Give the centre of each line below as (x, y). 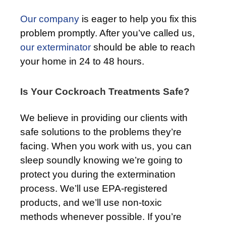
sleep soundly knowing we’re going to (101, 160)
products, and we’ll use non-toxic (91, 202)
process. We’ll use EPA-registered (94, 188)
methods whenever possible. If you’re (101, 216)
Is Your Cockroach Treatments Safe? (105, 91)
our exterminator (55, 47)
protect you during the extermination (98, 174)
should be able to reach (143, 47)
